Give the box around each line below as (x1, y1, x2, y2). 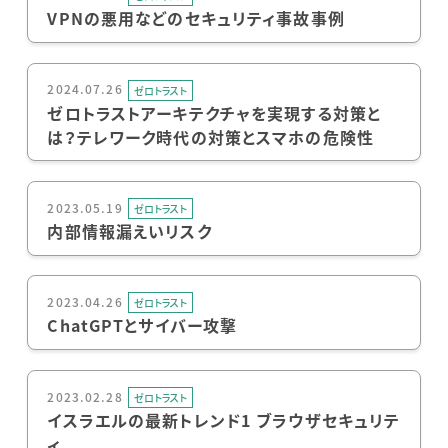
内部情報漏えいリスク (47, 218, 212, 243)
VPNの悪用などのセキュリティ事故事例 (47, 6, 345, 31)
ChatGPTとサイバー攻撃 (47, 313, 238, 338)
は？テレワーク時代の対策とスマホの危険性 (47, 124, 374, 149)
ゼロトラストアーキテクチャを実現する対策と (47, 100, 382, 125)
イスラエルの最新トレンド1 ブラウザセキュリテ (47, 407, 401, 432)
